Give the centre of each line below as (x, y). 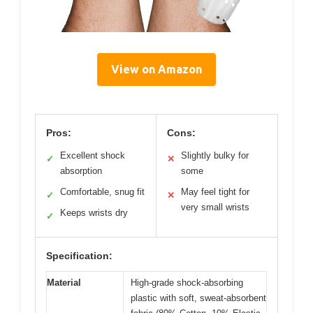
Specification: (79, 255)
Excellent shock (93, 155)
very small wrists (215, 207)
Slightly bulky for (215, 155)
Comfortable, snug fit (102, 191)
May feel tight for (215, 191)
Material (64, 282)
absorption (81, 170)
